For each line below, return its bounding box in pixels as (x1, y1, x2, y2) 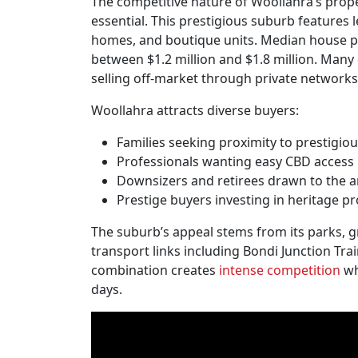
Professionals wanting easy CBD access (117, 153, 354, 170)
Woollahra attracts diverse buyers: (91, 101, 299, 119)
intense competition (219, 261, 340, 279)
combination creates (91, 261, 219, 279)
